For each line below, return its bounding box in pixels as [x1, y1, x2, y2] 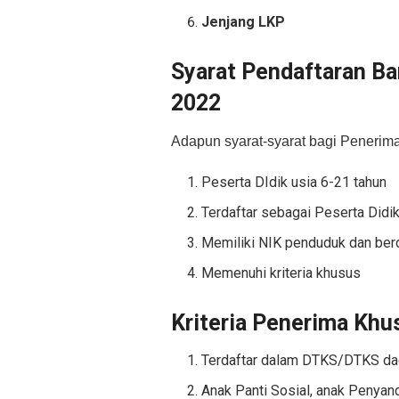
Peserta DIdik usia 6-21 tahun [201, 173, 387, 191]
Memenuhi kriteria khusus [201, 264, 362, 281]
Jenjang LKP [201, 13, 286, 31]
